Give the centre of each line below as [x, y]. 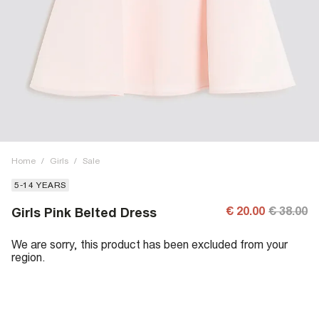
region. [28, 257]
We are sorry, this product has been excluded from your [150, 244]
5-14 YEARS [40, 185]
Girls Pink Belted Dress [84, 213]
